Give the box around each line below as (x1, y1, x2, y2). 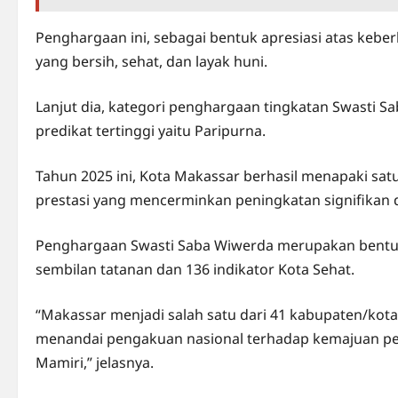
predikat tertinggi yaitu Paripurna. (36, 121, 266, 140)
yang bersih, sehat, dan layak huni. (36, 52, 267, 71)
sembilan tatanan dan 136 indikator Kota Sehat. (36, 259, 354, 279)
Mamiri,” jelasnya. (36, 353, 154, 372)
